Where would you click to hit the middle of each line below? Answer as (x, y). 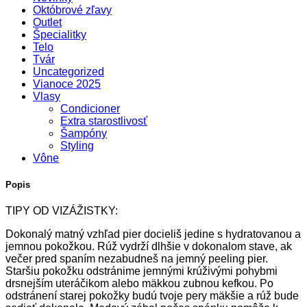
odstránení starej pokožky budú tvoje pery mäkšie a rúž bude (152, 296)
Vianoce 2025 (67, 84)
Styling (77, 145)
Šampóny (84, 133)
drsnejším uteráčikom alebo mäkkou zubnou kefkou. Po (139, 284)
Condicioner (90, 108)
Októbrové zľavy (72, 10)
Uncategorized (69, 71)
